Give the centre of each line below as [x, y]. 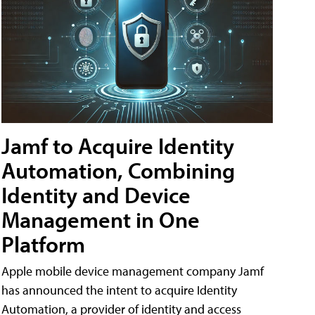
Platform [43, 244]
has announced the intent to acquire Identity [119, 290]
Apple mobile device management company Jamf [133, 271]
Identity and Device [96, 195]
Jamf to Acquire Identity [118, 146]
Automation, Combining [118, 171]
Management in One [101, 220]
